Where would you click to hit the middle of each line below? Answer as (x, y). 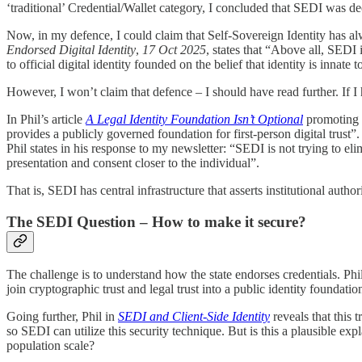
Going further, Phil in (62, 317)
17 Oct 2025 (174, 50)
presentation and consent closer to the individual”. (133, 163)
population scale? (51, 346)
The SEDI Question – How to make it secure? (156, 221)
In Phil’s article (46, 120)
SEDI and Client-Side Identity (194, 317)
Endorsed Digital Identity (71, 50)
